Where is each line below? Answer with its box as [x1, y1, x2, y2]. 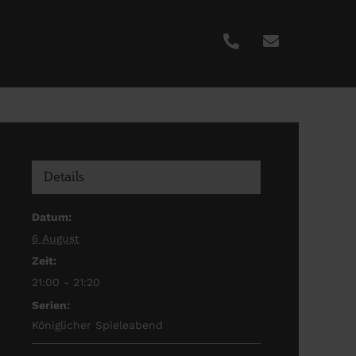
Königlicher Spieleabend [32, 319, 163, 331]
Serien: [32, 299, 70, 311]
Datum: [32, 211, 72, 223]
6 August [32, 232, 79, 245]
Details [44, 169, 84, 184]
